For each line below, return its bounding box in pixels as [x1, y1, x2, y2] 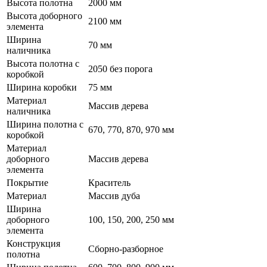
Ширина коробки [7, 82, 77, 92]
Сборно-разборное [88, 243, 163, 254]
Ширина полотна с [7, 119, 83, 129]
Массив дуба [88, 190, 140, 201]
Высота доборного [7, 10, 82, 21]
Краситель [88, 177, 131, 188]
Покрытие [7, 177, 48, 188]
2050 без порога [88, 63, 153, 74]
